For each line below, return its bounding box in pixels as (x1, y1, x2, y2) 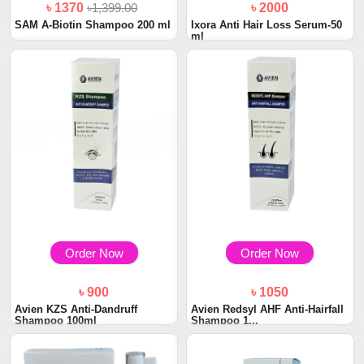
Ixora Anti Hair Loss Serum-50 (191, 18, 342, 31)
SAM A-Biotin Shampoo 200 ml (15, 18, 171, 31)
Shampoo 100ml (15, 314, 97, 327)
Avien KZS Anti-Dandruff (15, 302, 138, 315)
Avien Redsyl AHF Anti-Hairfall (191, 302, 344, 315)
